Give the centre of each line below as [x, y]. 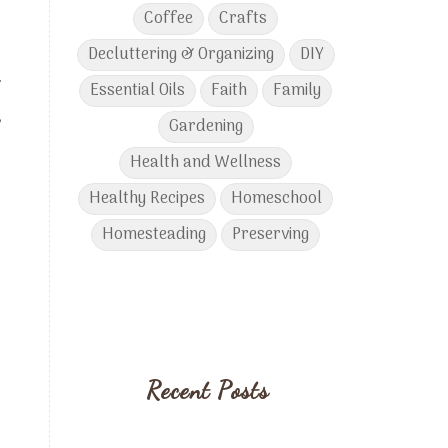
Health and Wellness [206, 162]
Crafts [243, 18]
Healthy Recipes [147, 198]
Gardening [205, 126]
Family [297, 90]
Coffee [169, 18]
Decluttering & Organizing [180, 54]
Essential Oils [138, 90]
